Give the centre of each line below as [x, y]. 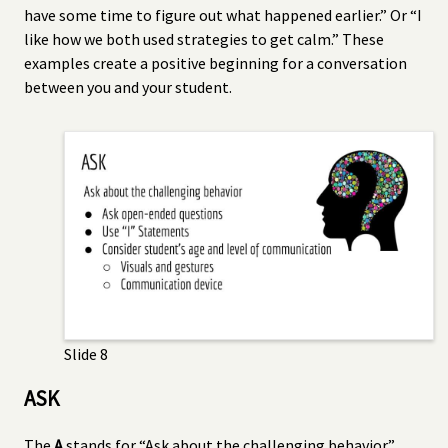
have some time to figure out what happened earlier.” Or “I [223, 14]
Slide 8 [86, 353]
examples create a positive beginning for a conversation [215, 62]
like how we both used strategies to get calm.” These [204, 38]
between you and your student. [128, 86]
